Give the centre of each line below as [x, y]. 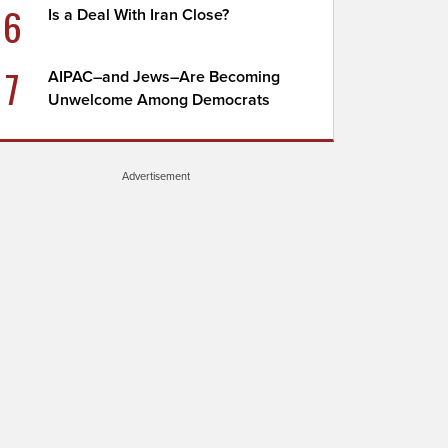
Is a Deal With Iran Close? [139, 15]
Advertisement [156, 176]
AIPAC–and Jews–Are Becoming [164, 77]
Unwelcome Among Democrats [159, 100]
